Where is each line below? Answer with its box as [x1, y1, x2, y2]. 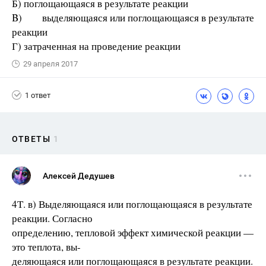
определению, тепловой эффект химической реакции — [12, 226, 254, 239]
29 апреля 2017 [23, 59, 78, 68]
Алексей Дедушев [43, 171, 115, 180]
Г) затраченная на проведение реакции [12, 39, 180, 53]
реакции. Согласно [12, 211, 93, 225]
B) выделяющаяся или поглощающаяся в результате [12, 11, 254, 24]
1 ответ [25, 90, 50, 100]
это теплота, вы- [12, 240, 81, 254]
